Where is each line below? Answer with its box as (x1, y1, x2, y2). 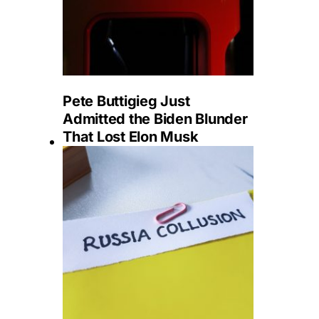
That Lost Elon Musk (63, 128, 199, 145)
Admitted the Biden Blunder (63, 110, 248, 127)
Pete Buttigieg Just (63, 93, 190, 110)
